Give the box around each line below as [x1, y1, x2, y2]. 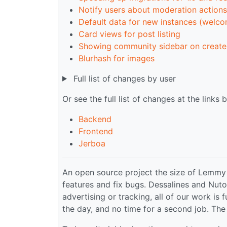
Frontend [79, 126, 113, 136]
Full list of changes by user [70, 73, 176, 84]
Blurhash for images [79, 53, 155, 63]
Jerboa [79, 138, 105, 148]
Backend [79, 113, 111, 124]
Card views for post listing [79, 28, 180, 39]
